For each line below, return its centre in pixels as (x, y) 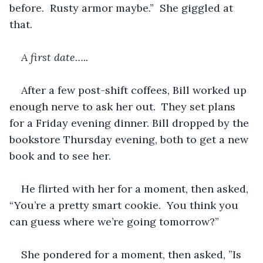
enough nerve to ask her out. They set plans (124, 106)
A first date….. (55, 57)
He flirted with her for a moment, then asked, (136, 188)
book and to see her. (62, 156)
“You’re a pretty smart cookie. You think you (125, 205)
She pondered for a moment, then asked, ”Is (133, 254)
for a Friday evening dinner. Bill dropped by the (131, 123)
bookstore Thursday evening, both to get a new (130, 139)
